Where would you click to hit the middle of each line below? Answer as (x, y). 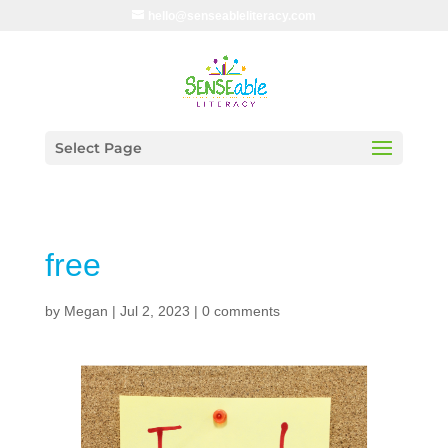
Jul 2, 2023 (154, 311)
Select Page (98, 148)
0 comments (240, 311)
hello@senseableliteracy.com (231, 16)
